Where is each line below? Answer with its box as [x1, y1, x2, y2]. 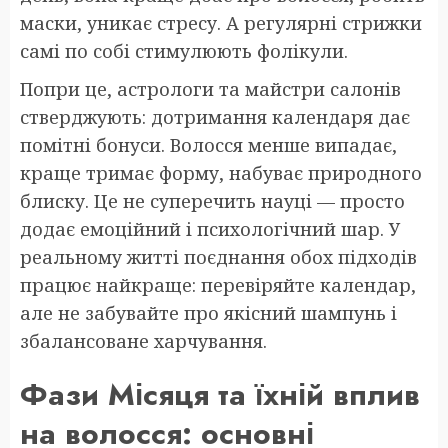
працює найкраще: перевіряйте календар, [20, 272, 416, 297]
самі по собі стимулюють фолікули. [20, 38, 348, 63]
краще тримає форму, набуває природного [20, 160, 422, 185]
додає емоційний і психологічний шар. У [20, 216, 400, 241]
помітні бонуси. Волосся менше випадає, [20, 132, 397, 157]
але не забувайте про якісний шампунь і [20, 300, 397, 325]
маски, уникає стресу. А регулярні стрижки [20, 10, 422, 35]
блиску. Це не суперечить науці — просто [20, 188, 405, 213]
